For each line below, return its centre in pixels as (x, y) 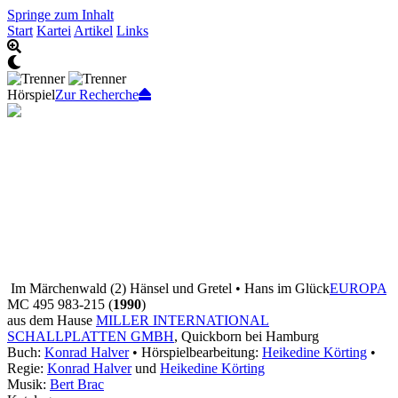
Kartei (54, 31)
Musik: (28, 384)
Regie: (27, 368)
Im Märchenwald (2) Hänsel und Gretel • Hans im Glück (170, 288)
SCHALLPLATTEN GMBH (91, 336)
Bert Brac (77, 384)
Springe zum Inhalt (60, 15)
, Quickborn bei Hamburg (247, 336)
